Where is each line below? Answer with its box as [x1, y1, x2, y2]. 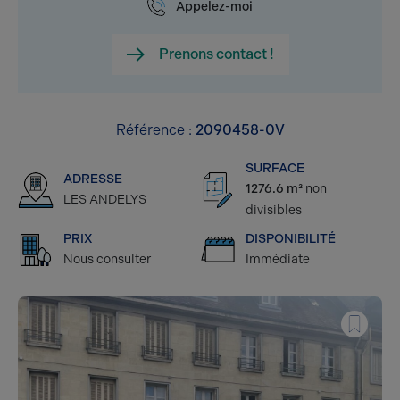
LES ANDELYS [63, 192, 146, 207]
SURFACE [246, 161, 304, 176]
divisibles [246, 203, 302, 218]
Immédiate [246, 252, 310, 267]
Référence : [115, 121, 196, 138]
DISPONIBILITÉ [246, 231, 336, 246]
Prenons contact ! [158, 46, 274, 62]
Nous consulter [63, 252, 151, 267]
